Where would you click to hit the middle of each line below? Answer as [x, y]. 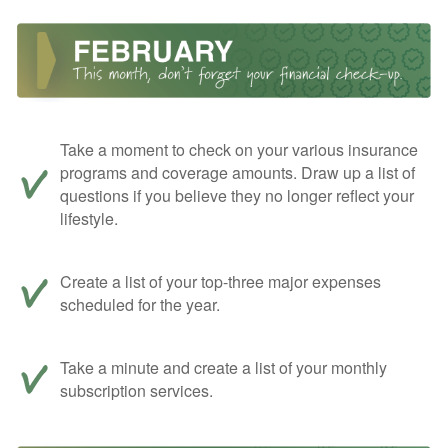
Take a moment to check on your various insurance [239, 150]
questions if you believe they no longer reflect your [237, 196]
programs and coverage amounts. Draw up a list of [237, 173]
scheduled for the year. [140, 305]
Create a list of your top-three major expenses [220, 282]
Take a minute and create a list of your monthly [223, 368]
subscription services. [136, 391]
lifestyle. [89, 219]
